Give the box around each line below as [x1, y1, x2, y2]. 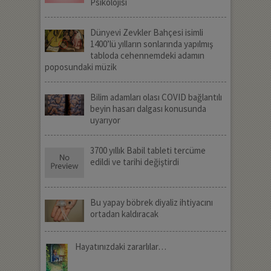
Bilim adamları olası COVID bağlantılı [90, 91, 222, 103]
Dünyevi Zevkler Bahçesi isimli [90, 27, 203, 39]
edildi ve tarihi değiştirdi [90, 156, 179, 168]
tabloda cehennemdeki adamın [90, 50, 204, 62]
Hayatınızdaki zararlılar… [74, 240, 166, 252]
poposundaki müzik [44, 61, 117, 73]
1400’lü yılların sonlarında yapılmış [90, 38, 213, 50]
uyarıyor [90, 114, 120, 126]
